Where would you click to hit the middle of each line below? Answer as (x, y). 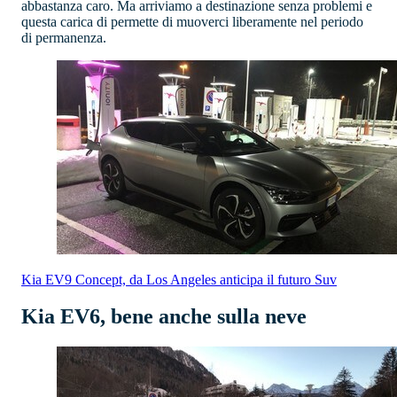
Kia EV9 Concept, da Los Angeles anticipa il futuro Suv (179, 279)
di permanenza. (64, 37)
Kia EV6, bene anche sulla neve (164, 317)
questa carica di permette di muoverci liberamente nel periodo (192, 21)
